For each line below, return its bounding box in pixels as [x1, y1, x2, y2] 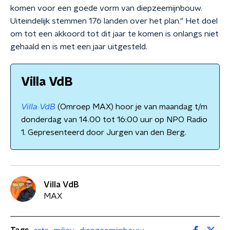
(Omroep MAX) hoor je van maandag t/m [55, 103, 207, 111]
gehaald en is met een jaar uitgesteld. [10, 43, 147, 51]
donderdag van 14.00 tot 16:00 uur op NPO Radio [21, 116, 207, 124]
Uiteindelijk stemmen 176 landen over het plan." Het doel [10, 17, 218, 25]
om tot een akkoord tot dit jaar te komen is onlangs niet [10, 30, 219, 38]
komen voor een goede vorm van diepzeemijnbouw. [10, 4, 202, 12]
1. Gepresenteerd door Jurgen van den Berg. [21, 128, 186, 137]
